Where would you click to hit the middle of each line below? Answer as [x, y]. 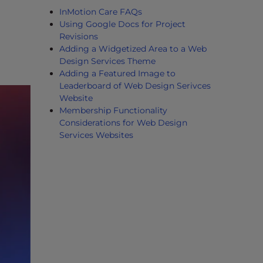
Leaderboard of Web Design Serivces [135, 86]
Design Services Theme [107, 61]
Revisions [79, 36]
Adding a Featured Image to [117, 73]
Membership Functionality [113, 110]
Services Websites [96, 135]
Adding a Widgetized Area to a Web [133, 49]
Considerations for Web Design [123, 123]
